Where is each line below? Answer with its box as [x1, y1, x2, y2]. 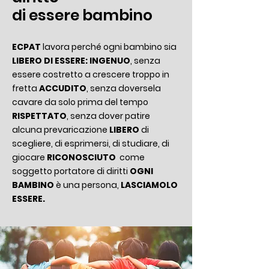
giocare [12, 151, 47, 163]
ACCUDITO [39, 82, 86, 94]
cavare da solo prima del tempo [12, 96, 148, 108]
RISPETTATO [12, 110, 67, 122]
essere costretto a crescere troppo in [12, 68, 169, 80]
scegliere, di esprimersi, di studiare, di [12, 138, 169, 150]
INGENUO [89, 55, 130, 67]
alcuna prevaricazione [12, 124, 109, 136]
